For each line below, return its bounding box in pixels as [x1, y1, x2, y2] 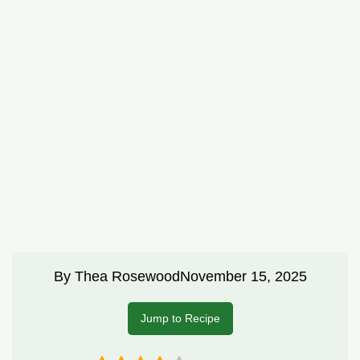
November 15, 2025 [179, 268, 307, 285]
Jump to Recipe [140, 312, 220, 325]
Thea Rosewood [74, 268, 180, 285]
